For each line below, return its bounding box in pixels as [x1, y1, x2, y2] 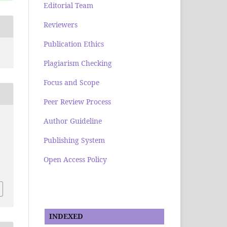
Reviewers [44, 20, 78, 30]
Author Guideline [44, 116, 102, 126]
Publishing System [44, 135, 105, 145]
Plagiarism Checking [44, 58, 112, 68]
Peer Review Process [44, 97, 111, 107]
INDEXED [45, 211, 83, 221]
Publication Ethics [44, 39, 104, 49]
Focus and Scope [44, 78, 99, 88]
